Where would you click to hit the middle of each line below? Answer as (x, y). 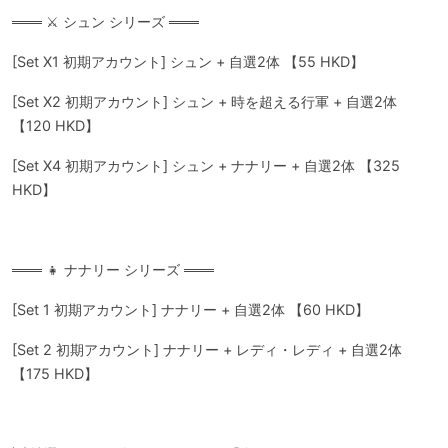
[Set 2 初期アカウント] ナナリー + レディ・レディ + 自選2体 (207, 349)
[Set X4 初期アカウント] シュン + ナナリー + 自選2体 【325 (206, 165)
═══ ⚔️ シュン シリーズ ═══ (105, 21)
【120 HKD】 (55, 125)
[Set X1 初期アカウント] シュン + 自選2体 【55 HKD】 (188, 61)
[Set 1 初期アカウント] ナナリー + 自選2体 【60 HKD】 (190, 309)
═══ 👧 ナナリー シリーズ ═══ (113, 269)
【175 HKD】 (55, 373)
